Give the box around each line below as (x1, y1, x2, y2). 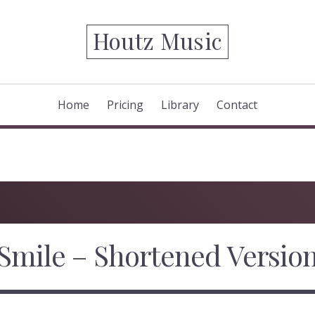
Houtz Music (92, 25, 223, 56)
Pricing (107, 96, 143, 112)
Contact (217, 96, 257, 112)
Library (161, 96, 199, 112)
